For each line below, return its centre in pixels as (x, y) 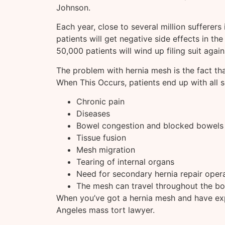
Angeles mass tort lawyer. (105, 210)
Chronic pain (100, 102)
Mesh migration (106, 150)
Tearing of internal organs (125, 162)
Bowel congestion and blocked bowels (150, 126)
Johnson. (73, 7)
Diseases (93, 114)
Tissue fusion (101, 138)
